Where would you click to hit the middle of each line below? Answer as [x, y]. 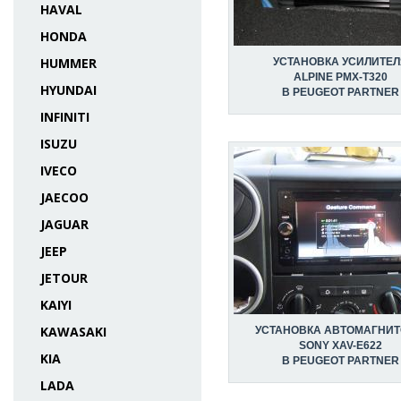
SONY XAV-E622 [340, 346]
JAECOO [64, 197]
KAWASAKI [73, 332]
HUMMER [68, 63]
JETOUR [64, 278]
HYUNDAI [68, 90]
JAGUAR [64, 224]
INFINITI [65, 117]
